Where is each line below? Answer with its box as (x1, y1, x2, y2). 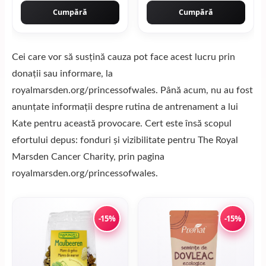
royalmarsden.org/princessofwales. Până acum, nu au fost (12, 85, 253, 95)
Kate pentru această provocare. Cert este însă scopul (12, 119, 232, 128)
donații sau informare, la (12, 69, 113, 78)
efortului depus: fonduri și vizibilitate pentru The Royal (12, 135, 238, 145)
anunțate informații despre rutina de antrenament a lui (12, 102, 238, 112)
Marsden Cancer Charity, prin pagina (12, 152, 164, 161)
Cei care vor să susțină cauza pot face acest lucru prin (12, 52, 235, 62)
